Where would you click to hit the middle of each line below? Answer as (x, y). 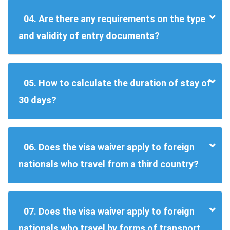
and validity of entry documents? (89, 36)
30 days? (37, 100)
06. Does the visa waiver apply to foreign (109, 147)
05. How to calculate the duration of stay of (117, 83)
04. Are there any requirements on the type (114, 19)
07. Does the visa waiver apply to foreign (109, 212)
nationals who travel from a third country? (109, 164)
